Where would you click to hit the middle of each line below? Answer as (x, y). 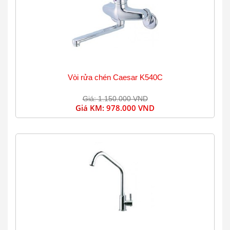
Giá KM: (91, 108)
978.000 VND (130, 108)
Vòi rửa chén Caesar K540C (115, 77)
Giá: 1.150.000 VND (115, 99)
